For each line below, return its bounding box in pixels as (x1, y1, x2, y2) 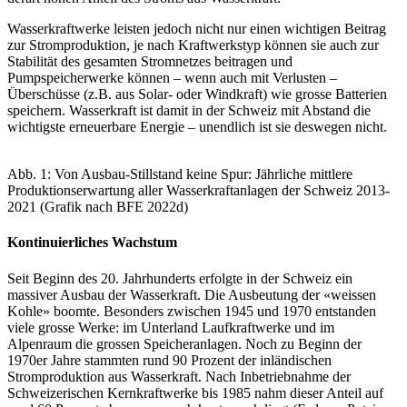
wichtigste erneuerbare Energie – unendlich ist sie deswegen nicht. (7, 119, 387, 134)
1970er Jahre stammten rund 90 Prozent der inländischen (7, 352, 332, 368)
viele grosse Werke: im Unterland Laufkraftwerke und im (7, 319, 334, 335)
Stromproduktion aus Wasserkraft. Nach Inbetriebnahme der (7, 368, 351, 384)
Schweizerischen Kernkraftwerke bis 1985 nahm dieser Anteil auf (7, 384, 383, 401)
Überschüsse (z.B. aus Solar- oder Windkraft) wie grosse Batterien (7, 86, 387, 102)
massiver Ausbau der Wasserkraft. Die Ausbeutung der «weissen (7, 286, 376, 303)
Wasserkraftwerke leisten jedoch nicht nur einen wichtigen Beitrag (7, 21, 386, 36)
